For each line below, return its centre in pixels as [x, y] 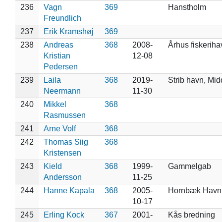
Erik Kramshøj [68, 31]
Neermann [62, 91]
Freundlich [62, 18]
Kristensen [62, 153]
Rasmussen [64, 115]
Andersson [62, 177]
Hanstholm [187, 7]
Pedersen [60, 66]
